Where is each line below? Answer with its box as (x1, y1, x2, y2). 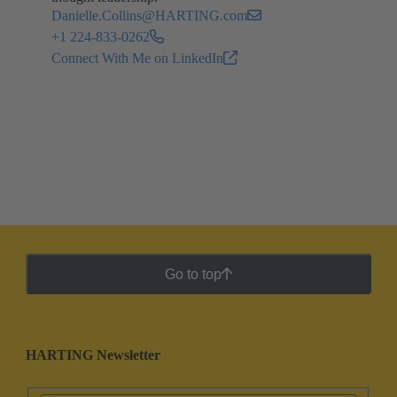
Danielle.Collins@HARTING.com (51, 7, 247, 23)
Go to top (164, 266, 222, 282)
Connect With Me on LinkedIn (51, 50, 223, 66)
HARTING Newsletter (26, 347, 160, 363)
